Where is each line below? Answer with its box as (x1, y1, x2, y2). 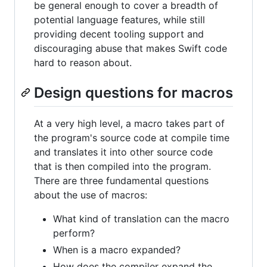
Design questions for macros (34, 83, 233, 101)
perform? (53, 226, 95, 239)
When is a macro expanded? (53, 243, 181, 256)
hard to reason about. (34, 56, 132, 69)
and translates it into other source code (34, 145, 213, 158)
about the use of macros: (34, 188, 147, 201)
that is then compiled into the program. (34, 160, 211, 172)
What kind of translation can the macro (53, 212, 229, 225)
